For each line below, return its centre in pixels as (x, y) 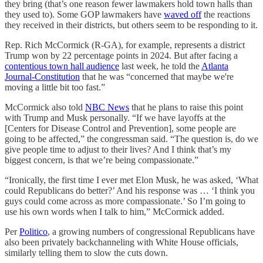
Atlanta (215, 66)
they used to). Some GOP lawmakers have (84, 14)
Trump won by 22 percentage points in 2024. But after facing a (121, 55)
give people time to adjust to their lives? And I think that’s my (118, 149)
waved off (183, 14)
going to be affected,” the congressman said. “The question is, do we (131, 139)
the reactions (226, 14)
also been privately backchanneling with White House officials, (122, 242)
